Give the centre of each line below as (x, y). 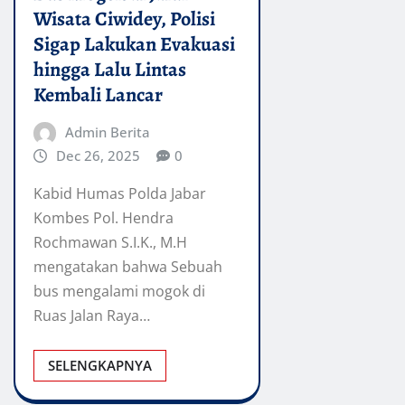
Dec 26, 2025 (98, 155)
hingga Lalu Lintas (110, 69)
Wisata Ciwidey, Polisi (124, 19)
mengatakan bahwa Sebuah (128, 267)
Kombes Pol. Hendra (104, 218)
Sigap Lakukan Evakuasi (134, 44)
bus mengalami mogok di (119, 292)
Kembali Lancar (98, 94)
